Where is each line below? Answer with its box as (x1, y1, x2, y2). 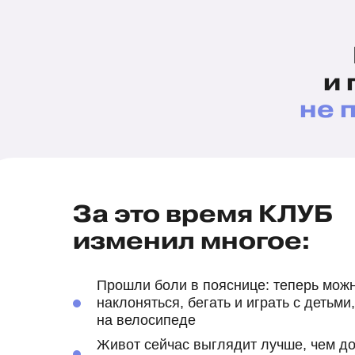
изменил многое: (73, 225, 311, 258)
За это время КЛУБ (73, 198, 333, 231)
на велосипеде (97, 312, 196, 328)
